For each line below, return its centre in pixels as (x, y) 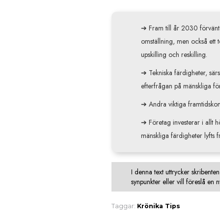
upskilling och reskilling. (175, 54)
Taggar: (124, 206)
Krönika (150, 206)
